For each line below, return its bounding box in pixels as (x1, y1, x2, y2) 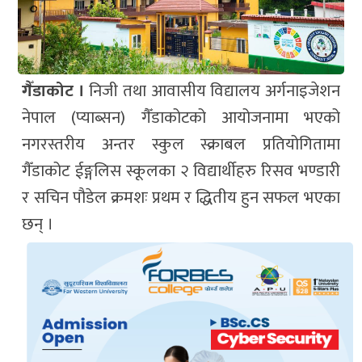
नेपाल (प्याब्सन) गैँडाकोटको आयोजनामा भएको (22, 104, 340, 133)
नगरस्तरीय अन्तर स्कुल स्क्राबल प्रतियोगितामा (22, 131, 340, 159)
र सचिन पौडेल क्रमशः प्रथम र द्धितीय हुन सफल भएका (22, 184, 340, 213)
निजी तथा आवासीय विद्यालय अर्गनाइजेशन (84, 78, 340, 106)
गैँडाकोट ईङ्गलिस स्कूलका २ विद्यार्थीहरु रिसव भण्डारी (22, 158, 340, 186)
